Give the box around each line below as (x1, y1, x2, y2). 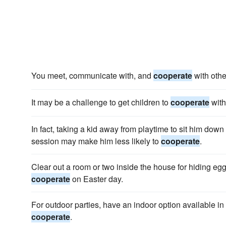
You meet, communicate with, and (31, 70, 153, 81)
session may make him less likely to (31, 135, 161, 147)
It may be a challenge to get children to (31, 96, 171, 108)
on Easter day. (70, 173, 123, 185)
